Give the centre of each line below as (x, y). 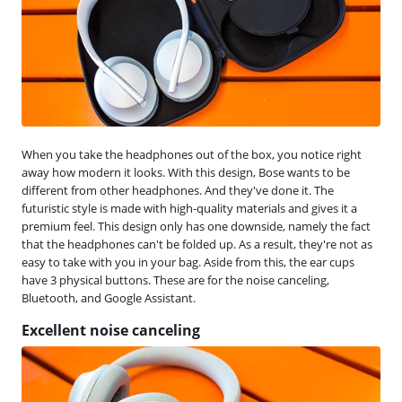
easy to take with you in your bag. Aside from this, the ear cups (188, 262)
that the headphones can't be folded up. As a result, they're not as (197, 244)
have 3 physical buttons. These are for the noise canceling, (175, 280)
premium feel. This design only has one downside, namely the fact (196, 226)
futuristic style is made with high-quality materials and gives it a (189, 208)
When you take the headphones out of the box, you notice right (192, 154)
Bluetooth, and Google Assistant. (109, 297)
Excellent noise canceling (111, 330)
